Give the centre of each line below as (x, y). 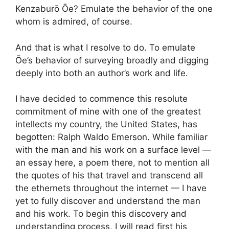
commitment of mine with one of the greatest (108, 112)
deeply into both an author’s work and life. (102, 73)
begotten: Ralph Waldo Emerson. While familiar (111, 137)
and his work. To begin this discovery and (101, 214)
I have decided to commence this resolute (101, 99)
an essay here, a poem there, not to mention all (112, 163)
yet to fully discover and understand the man (108, 201)
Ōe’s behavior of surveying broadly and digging (112, 60)
